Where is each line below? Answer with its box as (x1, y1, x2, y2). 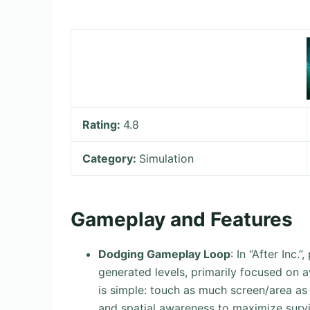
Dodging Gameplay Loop (98, 246, 230, 261)
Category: (82, 152, 140, 165)
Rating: (82, 118, 124, 131)
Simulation (139, 152, 194, 165)
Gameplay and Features (71, 208, 293, 231)
